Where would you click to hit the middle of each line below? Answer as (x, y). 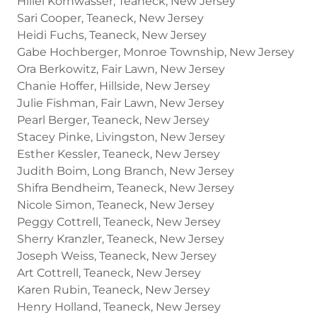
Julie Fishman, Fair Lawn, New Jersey (121, 103)
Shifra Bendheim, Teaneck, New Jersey (126, 188)
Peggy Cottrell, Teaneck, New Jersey (119, 221)
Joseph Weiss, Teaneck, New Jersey (117, 255)
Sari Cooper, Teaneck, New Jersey (110, 18)
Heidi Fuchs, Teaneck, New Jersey (112, 35)
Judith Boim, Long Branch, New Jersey (126, 171)
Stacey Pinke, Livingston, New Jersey (121, 137)
